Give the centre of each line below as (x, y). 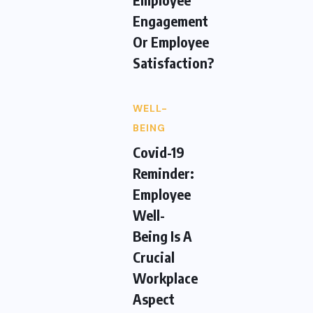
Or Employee (171, 42)
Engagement (170, 21)
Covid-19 (159, 152)
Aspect (154, 299)
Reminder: (163, 173)
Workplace (165, 278)
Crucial (154, 257)
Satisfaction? (173, 63)
